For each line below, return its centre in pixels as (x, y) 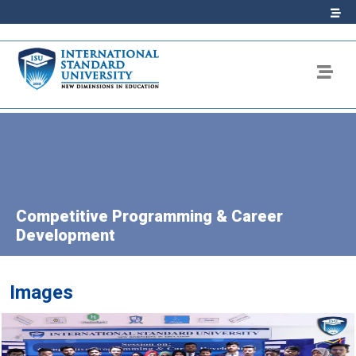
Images (41, 292)
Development (66, 235)
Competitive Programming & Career (149, 216)
